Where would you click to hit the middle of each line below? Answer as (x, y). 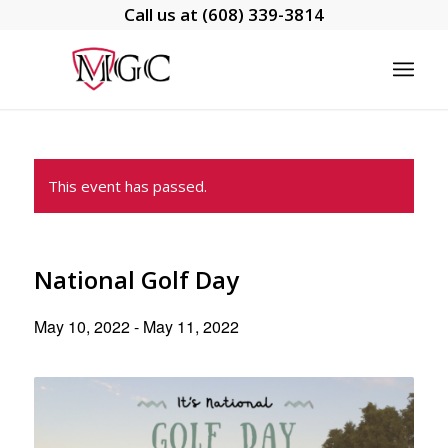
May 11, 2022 (190, 326)
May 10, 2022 (81, 326)
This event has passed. (127, 186)
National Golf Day (136, 279)
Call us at (162, 14)
